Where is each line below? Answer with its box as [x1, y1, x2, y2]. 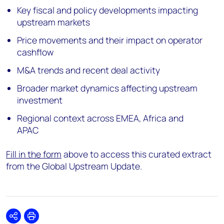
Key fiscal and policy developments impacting [17, 4, 198, 16]
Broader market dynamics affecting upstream [17, 82, 198, 94]
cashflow [17, 46, 54, 58]
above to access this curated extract [61, 148, 211, 160]
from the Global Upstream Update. [6, 160, 142, 172]
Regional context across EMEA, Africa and [17, 112, 184, 124]
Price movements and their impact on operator [17, 34, 203, 46]
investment [17, 94, 63, 106]
